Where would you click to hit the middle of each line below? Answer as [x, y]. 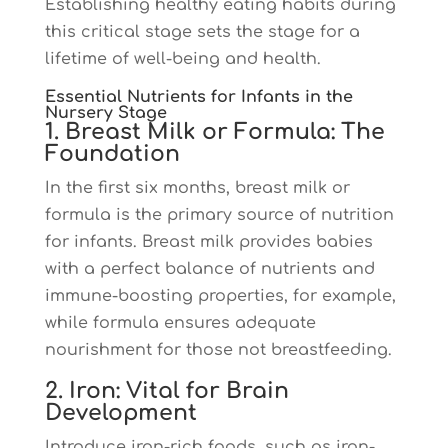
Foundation [112, 154]
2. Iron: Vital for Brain [166, 391]
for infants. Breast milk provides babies [208, 242]
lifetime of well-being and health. [182, 59]
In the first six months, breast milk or [197, 188]
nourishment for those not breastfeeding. [218, 350]
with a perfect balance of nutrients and [209, 269]
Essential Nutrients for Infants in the [198, 97]
